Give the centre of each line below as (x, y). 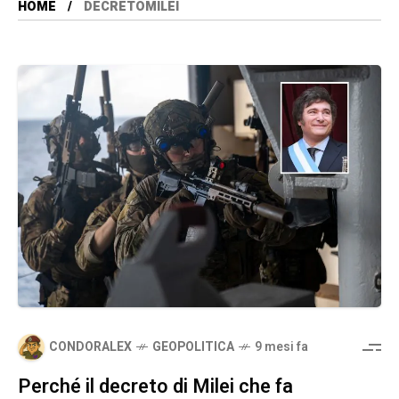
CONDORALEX (90, 347)
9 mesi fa (281, 347)
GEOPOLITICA (193, 347)
